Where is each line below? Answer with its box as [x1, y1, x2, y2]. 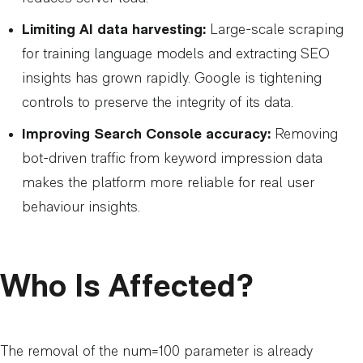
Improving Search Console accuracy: [22, 126, 271, 143]
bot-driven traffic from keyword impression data [22, 151, 322, 167]
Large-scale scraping [206, 22, 344, 38]
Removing [271, 126, 338, 143]
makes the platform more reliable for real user [22, 175, 314, 191]
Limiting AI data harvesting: [22, 22, 206, 38]
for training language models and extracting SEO [22, 46, 330, 62]
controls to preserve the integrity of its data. [22, 95, 293, 111]
